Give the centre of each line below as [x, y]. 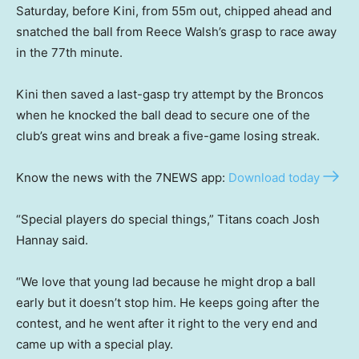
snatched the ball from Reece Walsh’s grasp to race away [176, 32]
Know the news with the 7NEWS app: [122, 178]
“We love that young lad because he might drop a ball [166, 282]
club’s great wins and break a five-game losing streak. [168, 136]
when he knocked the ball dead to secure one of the [163, 115]
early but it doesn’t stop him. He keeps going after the [168, 303]
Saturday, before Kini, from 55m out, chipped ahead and [174, 11]
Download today [274, 178]
